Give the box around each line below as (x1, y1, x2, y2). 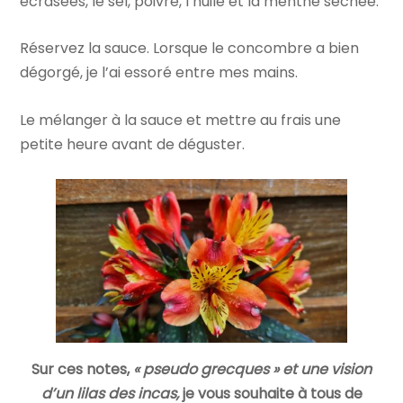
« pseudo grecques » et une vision (130, 359, 372, 381)
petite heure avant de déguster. (20, 133, 246, 155)
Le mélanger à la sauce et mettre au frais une (20, 109, 342, 130)
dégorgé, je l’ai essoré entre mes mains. (20, 62, 299, 84)
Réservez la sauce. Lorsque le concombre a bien (20, 38, 360, 59)
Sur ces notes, (31, 359, 130, 381)
